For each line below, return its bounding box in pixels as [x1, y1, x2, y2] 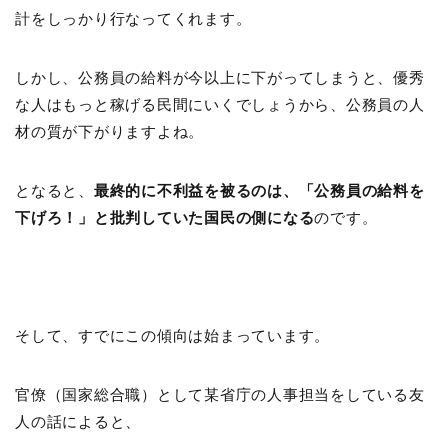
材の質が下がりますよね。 [15, 123, 204, 141]
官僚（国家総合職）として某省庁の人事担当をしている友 [15, 386, 425, 404]
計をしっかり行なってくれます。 [15, 10, 252, 28]
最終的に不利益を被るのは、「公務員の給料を [93, 182, 425, 200]
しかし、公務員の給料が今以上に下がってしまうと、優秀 [15, 69, 425, 87]
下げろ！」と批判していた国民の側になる [15, 209, 315, 227]
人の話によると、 [15, 413, 141, 431]
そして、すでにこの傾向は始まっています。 [15, 327, 330, 345]
